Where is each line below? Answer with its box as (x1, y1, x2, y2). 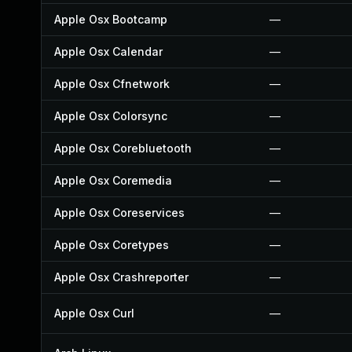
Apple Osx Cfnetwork (54, 77, 170, 90)
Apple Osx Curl (54, 306, 134, 320)
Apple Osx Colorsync (54, 109, 167, 123)
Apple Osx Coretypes (54, 238, 169, 251)
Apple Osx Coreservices (54, 206, 185, 219)
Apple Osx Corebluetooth (54, 141, 192, 155)
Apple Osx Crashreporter (54, 270, 189, 284)
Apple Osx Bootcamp (54, 13, 167, 26)
